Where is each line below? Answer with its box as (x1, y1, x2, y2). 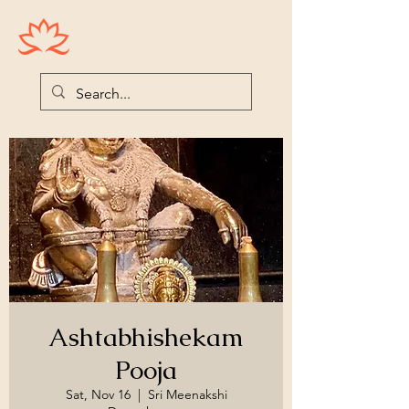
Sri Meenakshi (147, 386, 227, 403)
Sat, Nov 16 (65, 386, 131, 403)
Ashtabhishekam (48, 320, 244, 353)
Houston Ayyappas (79, 19, 238, 43)
